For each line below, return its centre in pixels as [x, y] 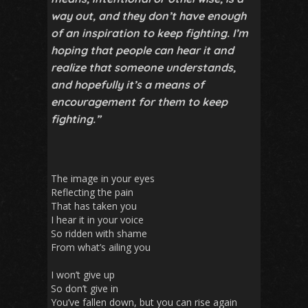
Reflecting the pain [92, 192]
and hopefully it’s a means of [128, 84]
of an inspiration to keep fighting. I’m [150, 33]
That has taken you [94, 206]
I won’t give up [83, 274]
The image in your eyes [103, 178]
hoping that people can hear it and [142, 50]
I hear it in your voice [97, 219]
